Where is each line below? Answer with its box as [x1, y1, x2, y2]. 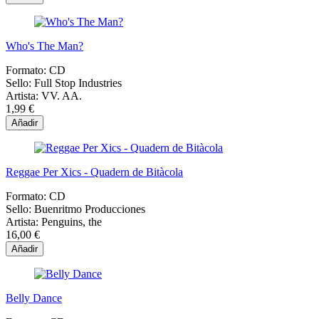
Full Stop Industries [34, 77, 122, 90]
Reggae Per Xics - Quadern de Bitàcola [6, 166, 183, 179]
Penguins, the [41, 216, 102, 229]
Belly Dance [6, 292, 62, 305]
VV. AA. [41, 90, 82, 103]
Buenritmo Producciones [34, 203, 145, 216]
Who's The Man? [6, 40, 83, 53]
